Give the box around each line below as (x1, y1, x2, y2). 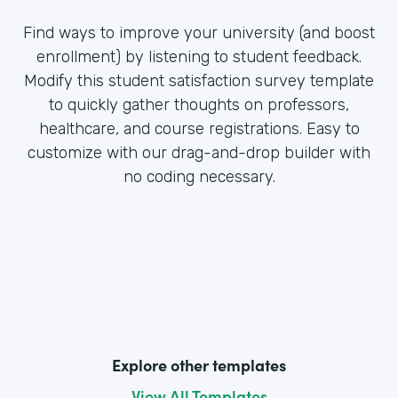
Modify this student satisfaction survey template (24, 70, 374, 91)
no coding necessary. (123, 166, 275, 187)
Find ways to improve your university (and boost (23, 22, 375, 43)
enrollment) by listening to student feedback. (36, 46, 362, 67)
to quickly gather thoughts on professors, (49, 94, 349, 115)
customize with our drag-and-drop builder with (28, 142, 370, 163)
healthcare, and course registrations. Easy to (38, 118, 360, 139)
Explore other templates (112, 353, 286, 376)
